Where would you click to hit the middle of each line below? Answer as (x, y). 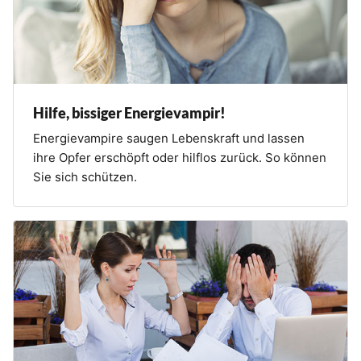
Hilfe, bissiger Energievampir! (129, 113)
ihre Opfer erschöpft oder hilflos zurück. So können (180, 158)
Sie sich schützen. (85, 177)
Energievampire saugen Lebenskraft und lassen (169, 139)
